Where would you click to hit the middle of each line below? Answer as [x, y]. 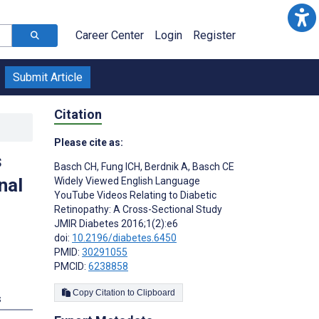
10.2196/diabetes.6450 [124, 237]
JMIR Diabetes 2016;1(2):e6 [116, 223]
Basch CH [75, 166]
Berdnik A [165, 166]
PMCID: [71, 266]
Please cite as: [89, 142]
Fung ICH [120, 166]
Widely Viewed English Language [127, 181]
